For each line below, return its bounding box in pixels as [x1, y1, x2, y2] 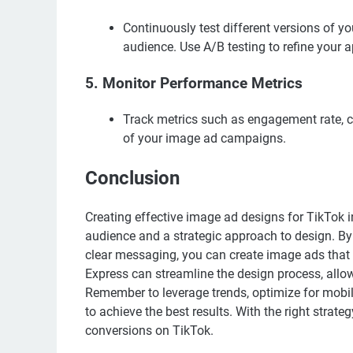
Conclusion [85, 166, 180, 189]
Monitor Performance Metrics [102, 74, 303, 92]
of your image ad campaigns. [123, 130, 286, 146]
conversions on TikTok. [85, 322, 214, 338]
